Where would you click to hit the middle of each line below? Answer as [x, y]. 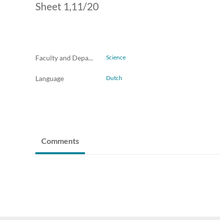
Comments [60, 141]
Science [116, 57]
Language [50, 79]
